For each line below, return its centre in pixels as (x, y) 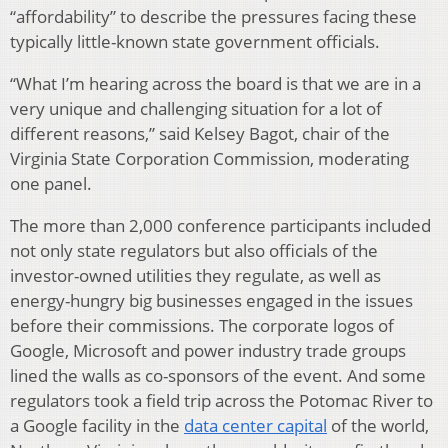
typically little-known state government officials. (195, 42)
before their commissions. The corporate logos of (202, 326)
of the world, (378, 426)
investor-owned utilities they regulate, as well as (195, 276)
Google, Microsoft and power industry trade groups (208, 351)
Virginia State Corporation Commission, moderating (209, 159)
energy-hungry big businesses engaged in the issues (211, 301)
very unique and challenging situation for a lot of (196, 109)
